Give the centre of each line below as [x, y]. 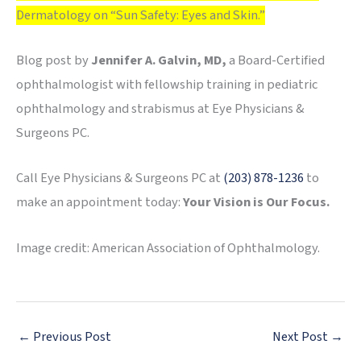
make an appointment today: [100, 203]
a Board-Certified [277, 61]
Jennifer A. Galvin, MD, [160, 61]
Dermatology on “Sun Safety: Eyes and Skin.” [141, 15]
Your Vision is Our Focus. [256, 203]
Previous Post [71, 337]
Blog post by [54, 61]
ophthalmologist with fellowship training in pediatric [167, 85]
